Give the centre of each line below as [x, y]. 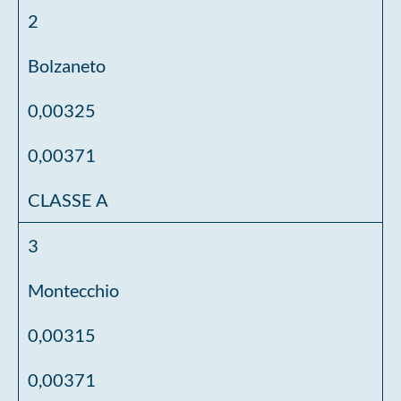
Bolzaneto [67, 65]
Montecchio [73, 290]
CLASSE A [68, 199]
